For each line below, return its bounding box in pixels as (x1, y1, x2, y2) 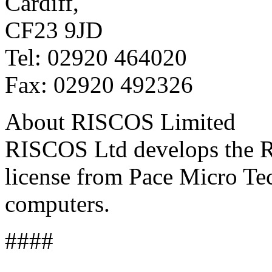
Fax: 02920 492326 (5, 71, 199, 98)
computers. (5, 190, 116, 217)
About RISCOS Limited (5, 108, 242, 135)
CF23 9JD (5, 16, 109, 43)
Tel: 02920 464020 (5, 44, 193, 70)
